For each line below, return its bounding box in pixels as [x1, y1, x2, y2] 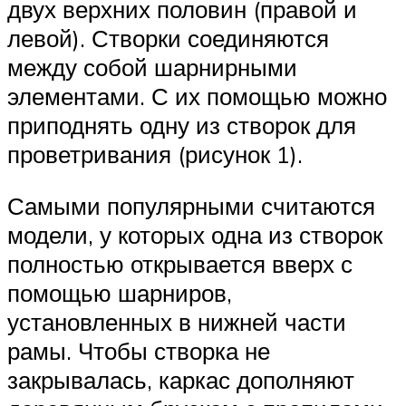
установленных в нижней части [7, 307, 346, 337]
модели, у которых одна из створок [7, 220, 382, 250]
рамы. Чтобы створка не [7, 336, 270, 366]
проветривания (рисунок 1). [7, 139, 303, 169]
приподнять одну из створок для [7, 110, 356, 140]
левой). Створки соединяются [7, 23, 329, 53]
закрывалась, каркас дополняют [7, 365, 354, 395]
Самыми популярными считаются [7, 191, 375, 221]
